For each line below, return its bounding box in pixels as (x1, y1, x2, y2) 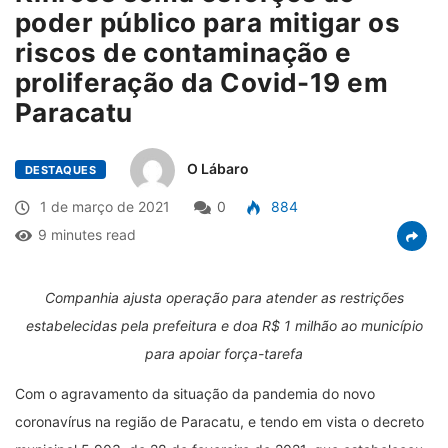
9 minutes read (38, 225, 136, 243)
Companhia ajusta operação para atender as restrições (44, 288, 404, 306)
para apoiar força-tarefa (145, 344, 303, 362)
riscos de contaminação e (15, 36, 352, 68)
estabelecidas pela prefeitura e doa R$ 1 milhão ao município (25, 316, 423, 334)
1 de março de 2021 (36, 197, 170, 215)
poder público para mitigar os (15, 6, 401, 38)
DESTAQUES (25, 162, 96, 177)
